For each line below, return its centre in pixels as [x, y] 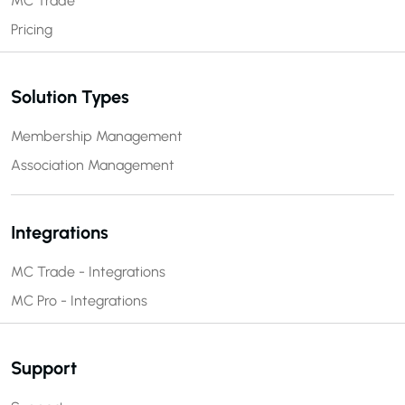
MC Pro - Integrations [79, 301]
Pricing [32, 30]
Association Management [93, 165]
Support [44, 368]
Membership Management [97, 137]
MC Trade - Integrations [88, 272]
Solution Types [70, 97]
